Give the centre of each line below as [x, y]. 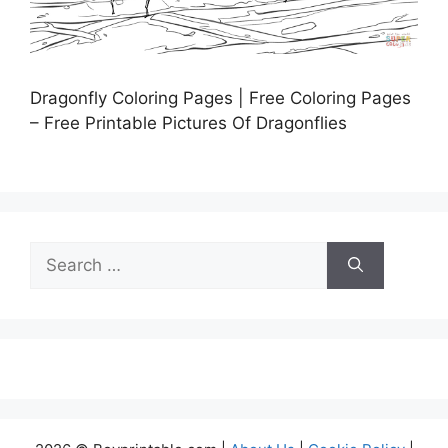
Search [57, 252]
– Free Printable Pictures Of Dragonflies [188, 123]
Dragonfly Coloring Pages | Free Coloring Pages [220, 98]
